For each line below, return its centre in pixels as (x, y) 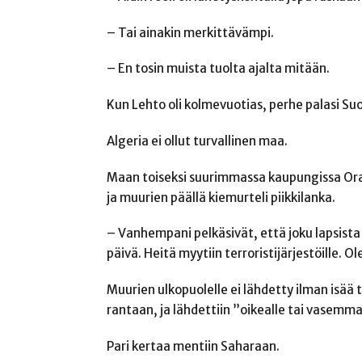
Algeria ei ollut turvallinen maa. (197, 141)
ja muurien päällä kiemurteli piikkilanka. (221, 197)
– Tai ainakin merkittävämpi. (190, 32)
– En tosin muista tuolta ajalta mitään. (218, 69)
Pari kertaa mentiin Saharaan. (193, 346)
